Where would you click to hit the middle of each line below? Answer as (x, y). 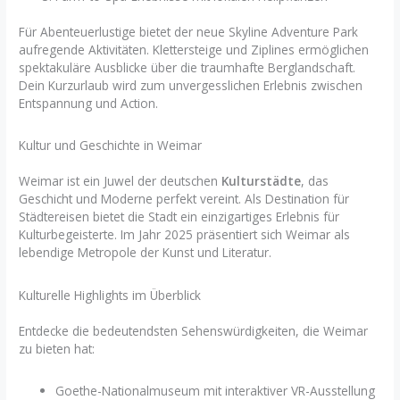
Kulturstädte (262, 181)
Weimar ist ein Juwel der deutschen (121, 181)
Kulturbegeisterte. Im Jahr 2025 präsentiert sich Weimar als (185, 235)
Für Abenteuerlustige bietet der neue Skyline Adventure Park (189, 32)
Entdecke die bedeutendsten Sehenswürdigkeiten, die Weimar (194, 330)
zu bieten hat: (57, 348)
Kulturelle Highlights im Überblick (110, 295)
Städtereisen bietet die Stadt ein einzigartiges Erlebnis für (179, 217)
